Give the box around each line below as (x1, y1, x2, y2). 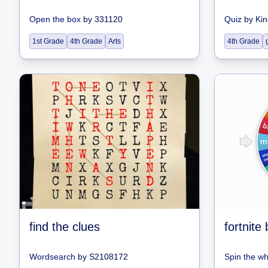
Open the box (29, 14, 81, 24)
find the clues (29, 220, 100, 233)
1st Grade (32, 37, 64, 45)
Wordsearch (29, 252, 75, 261)
